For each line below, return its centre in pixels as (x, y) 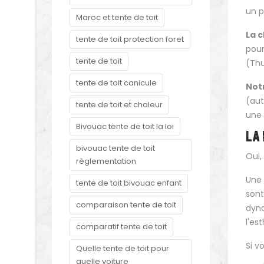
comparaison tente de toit (126, 205)
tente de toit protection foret (130, 39)
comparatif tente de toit (121, 227)
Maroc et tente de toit (117, 17)
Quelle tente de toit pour (123, 248)
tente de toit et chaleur (119, 105)
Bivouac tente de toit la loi (125, 126)
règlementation (106, 161)
